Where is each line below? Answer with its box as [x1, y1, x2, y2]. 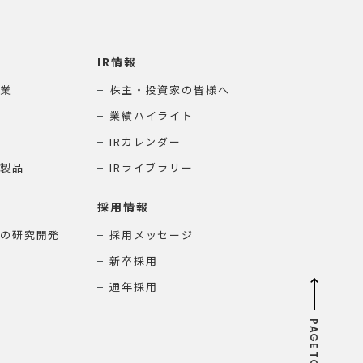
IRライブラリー [109, 160, 194, 175]
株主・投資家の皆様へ [109, 82, 230, 97]
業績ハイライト [109, 108, 194, 123]
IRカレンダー [109, 134, 182, 149]
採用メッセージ [109, 227, 194, 242]
